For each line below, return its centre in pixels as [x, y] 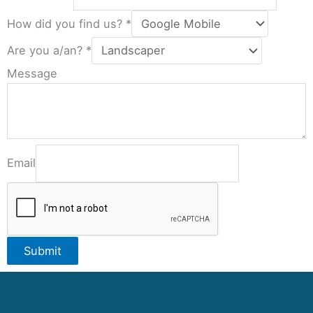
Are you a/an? [46, 51]
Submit [43, 250]
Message [32, 73]
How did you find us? [66, 24]
